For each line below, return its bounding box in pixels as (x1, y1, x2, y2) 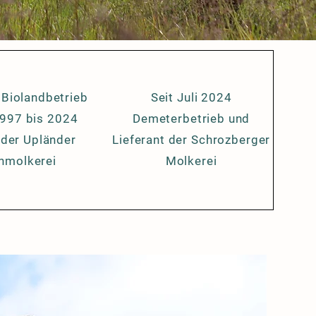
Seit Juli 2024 (150, 90, 232, 104)
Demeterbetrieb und (133, 111, 250, 126)
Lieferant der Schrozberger (112, 133, 271, 147)
